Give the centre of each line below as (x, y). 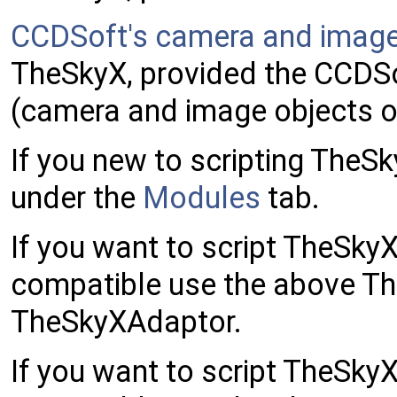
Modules (202, 197)
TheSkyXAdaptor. (126, 321)
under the (77, 197)
